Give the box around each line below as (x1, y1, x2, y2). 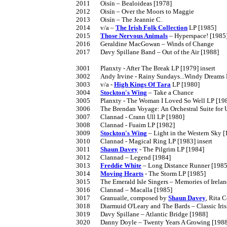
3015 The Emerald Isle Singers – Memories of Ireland (76, 177, 90, 185)
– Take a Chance (147, 88, 194, 96)
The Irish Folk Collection (116, 23, 187, 31)
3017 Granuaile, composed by (100, 194, 168, 202)
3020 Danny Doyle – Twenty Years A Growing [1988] (76, 218, 90, 226)
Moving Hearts (100, 169, 143, 177)
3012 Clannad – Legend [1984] (76, 153, 90, 161)
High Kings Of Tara (114, 80, 171, 88)
